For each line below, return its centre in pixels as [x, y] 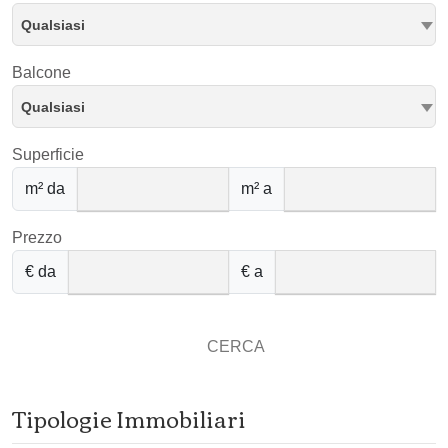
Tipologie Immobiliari [129, 418]
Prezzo [37, 237]
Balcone [41, 72]
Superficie [48, 154]
